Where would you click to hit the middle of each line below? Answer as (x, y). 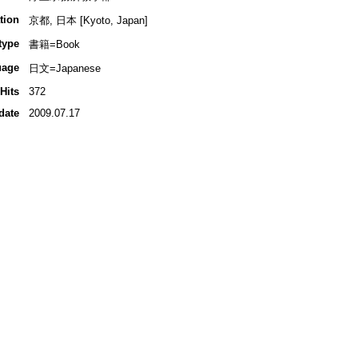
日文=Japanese (64, 69)
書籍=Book (54, 45)
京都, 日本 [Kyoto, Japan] (88, 21)
